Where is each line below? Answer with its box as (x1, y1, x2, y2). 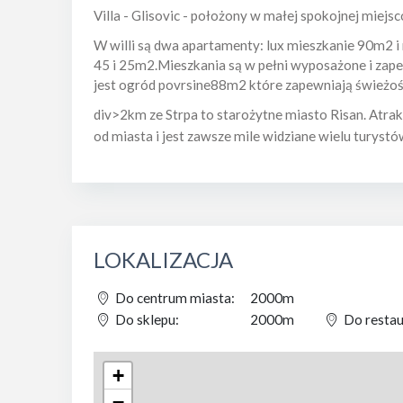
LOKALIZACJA (93, 246, 233, 273)
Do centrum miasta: (112, 290, 235, 307)
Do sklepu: (112, 311, 179, 328)
